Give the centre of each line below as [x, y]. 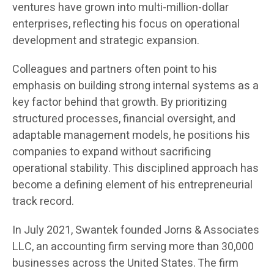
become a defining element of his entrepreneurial [132, 185]
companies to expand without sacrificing [112, 152]
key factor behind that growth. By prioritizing [120, 102]
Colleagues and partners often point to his [115, 69]
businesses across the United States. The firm [125, 263]
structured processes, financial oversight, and [124, 119]
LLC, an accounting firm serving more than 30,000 [133, 246]
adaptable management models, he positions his [131, 135]
